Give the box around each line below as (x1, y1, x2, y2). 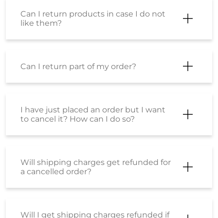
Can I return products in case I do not (20, 9, 165, 18)
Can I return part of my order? (20, 61, 136, 71)
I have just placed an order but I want (20, 105, 165, 114)
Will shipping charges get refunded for (20, 157, 171, 167)
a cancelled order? (20, 166, 91, 176)
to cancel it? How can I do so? (20, 114, 135, 124)
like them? (20, 18, 62, 28)
